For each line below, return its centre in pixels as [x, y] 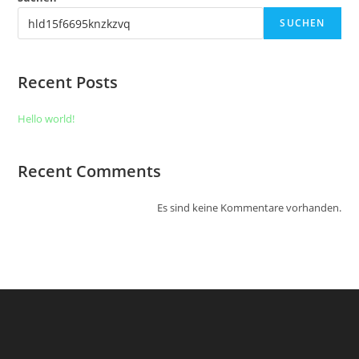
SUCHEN [303, 23]
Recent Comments [90, 171]
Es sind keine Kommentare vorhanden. [249, 208]
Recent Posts [68, 82]
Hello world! [46, 119]
